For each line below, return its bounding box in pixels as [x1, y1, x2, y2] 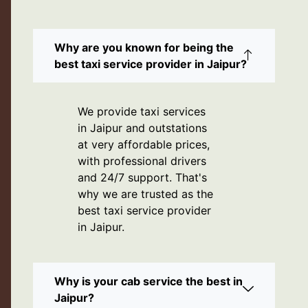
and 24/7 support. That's [78, 170, 207, 185]
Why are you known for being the [54, 41, 234, 55]
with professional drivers [78, 154, 206, 168]
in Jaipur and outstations [78, 121, 207, 135]
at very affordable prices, [78, 137, 210, 152]
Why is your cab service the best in [54, 274, 243, 289]
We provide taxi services [78, 104, 206, 119]
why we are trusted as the [78, 187, 213, 201]
